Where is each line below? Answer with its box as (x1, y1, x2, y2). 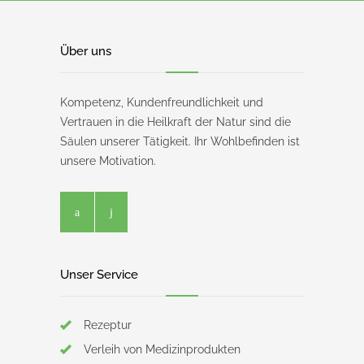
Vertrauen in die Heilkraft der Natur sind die (60, 115, 291, 129)
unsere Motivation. (60, 154, 156, 168)
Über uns (60, 44, 111, 59)
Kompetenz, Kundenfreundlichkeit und (60, 96, 263, 110)
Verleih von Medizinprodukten (84, 343, 240, 357)
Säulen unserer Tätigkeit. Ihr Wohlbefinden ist (60, 135, 300, 149)
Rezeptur (84, 318, 132, 332)
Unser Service (60, 267, 138, 283)
